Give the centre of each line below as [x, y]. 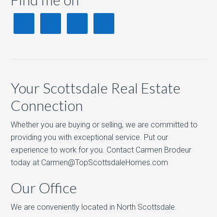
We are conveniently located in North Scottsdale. [94, 207]
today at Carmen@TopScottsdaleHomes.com [90, 163]
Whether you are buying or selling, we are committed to [104, 125]
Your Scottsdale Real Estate [96, 88]
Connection [47, 105]
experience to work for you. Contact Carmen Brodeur [101, 150]
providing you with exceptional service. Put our [90, 137]
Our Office [44, 187]
